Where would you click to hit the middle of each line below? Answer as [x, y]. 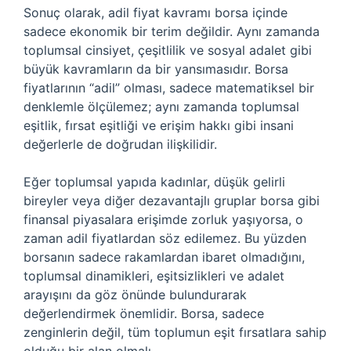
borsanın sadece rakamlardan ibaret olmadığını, [164, 257]
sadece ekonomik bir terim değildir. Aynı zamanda [172, 31]
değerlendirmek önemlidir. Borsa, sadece [144, 313]
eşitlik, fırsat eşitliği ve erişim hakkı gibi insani [159, 125]
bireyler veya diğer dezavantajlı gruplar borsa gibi [172, 201]
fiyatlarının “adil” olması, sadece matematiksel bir [169, 88]
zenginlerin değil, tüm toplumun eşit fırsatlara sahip [175, 332]
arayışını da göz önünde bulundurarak [135, 295]
